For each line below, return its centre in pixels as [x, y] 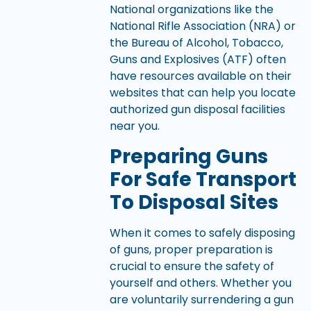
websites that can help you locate [202, 93]
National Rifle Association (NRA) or [202, 26]
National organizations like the [191, 10]
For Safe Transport [203, 179]
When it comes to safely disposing [202, 233]
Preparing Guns [188, 156]
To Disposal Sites [194, 202]
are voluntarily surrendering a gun [201, 299]
